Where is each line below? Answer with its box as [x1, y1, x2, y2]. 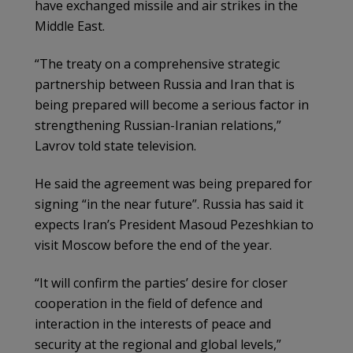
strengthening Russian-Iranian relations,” [35, 116, 281, 134]
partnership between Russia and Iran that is [35, 75, 295, 93]
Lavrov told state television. [35, 136, 196, 154]
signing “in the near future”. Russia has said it [35, 195, 303, 213]
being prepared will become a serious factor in [35, 95, 309, 113]
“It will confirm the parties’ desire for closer [35, 273, 288, 292]
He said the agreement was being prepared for [35, 174, 312, 192]
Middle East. [35, 17, 105, 35]
